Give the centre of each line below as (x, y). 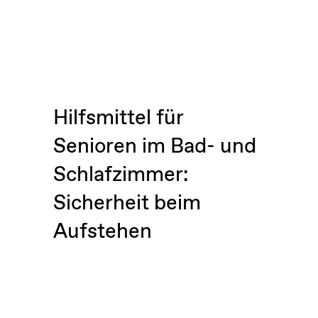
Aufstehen (102, 231)
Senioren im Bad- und (154, 146)
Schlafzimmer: (120, 175)
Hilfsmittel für (118, 118)
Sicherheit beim (127, 203)
